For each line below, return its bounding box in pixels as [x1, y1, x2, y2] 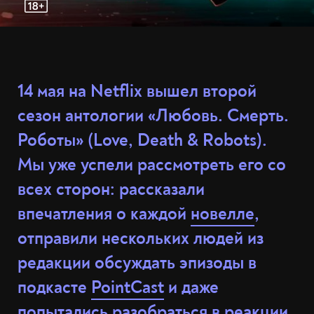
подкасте [18, 277, 91, 299]
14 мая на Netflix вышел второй [18, 81, 257, 102]
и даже [164, 277, 219, 299]
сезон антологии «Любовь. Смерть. [18, 105, 289, 127]
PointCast [91, 277, 164, 299]
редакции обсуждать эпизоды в [18, 252, 257, 274]
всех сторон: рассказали [18, 179, 205, 200]
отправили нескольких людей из [18, 228, 264, 250]
